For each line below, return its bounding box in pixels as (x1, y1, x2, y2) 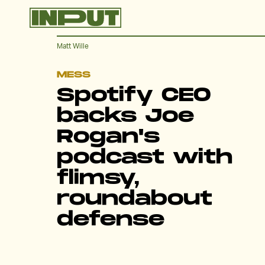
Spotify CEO (57, 84, 211, 108)
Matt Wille (57, 41, 89, 51)
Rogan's (57, 125, 160, 149)
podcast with (57, 146, 232, 170)
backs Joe (57, 105, 194, 128)
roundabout (57, 188, 212, 211)
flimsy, (57, 167, 140, 190)
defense (57, 208, 164, 232)
